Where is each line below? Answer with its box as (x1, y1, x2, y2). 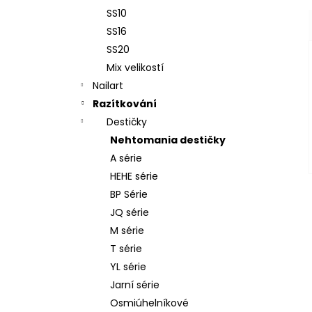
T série (110, 242, 142, 256)
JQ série (110, 205, 149, 219)
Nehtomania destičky (110, 133, 226, 147)
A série (110, 151, 142, 165)
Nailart (93, 79, 123, 93)
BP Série (110, 187, 148, 201)
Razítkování (93, 97, 157, 111)
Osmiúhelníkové (110, 296, 189, 310)
